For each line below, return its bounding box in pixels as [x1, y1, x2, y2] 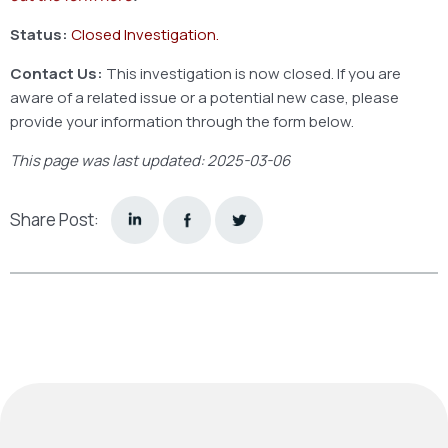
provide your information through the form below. [10, 110, 354, 132]
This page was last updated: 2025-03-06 [10, 149, 290, 171]
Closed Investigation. [71, 23, 219, 45]
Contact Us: [10, 62, 106, 84]
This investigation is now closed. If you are [106, 62, 401, 84]
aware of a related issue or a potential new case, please [10, 86, 399, 108]
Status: [10, 23, 71, 45]
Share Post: [10, 208, 99, 232]
